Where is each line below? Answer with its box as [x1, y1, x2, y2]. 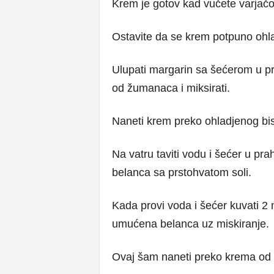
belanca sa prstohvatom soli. [111, 166, 251, 179]
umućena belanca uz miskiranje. [111, 218, 269, 230]
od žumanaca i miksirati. [111, 82, 230, 94]
